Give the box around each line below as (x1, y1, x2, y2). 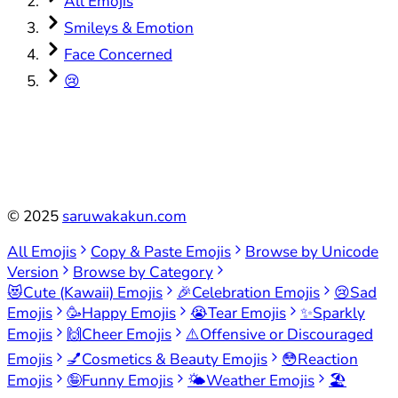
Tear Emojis (208, 303, 286, 324)
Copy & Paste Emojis (91, 242, 231, 263)
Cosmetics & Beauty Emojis (82, 349, 267, 370)
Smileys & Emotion (64, 18, 194, 39)
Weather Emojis (206, 370, 314, 392)
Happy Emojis (82, 303, 176, 324)
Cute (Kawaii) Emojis (23, 283, 163, 304)
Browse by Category (73, 262, 213, 283)
